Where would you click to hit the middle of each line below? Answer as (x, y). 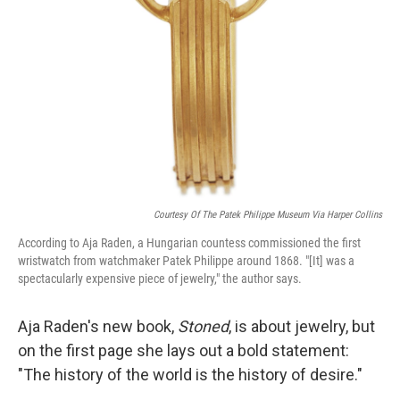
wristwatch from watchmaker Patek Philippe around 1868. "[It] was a (186, 261)
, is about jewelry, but (302, 327)
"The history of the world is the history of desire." (190, 375)
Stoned (203, 327)
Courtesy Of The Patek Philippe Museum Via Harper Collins (268, 215)
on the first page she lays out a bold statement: (183, 351)
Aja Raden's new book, (98, 327)
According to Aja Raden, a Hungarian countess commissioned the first (189, 243)
